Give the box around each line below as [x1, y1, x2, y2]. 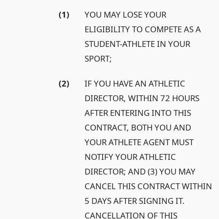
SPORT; [85, 53, 112, 65]
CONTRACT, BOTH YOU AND [85, 121, 192, 133]
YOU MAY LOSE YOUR [85, 9, 167, 21]
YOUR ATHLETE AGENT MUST [85, 136, 194, 148]
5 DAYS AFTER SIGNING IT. [85, 195, 185, 206]
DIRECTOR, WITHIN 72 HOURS [85, 92, 200, 104]
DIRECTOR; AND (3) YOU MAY [85, 165, 196, 177]
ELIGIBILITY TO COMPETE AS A [85, 23, 201, 35]
